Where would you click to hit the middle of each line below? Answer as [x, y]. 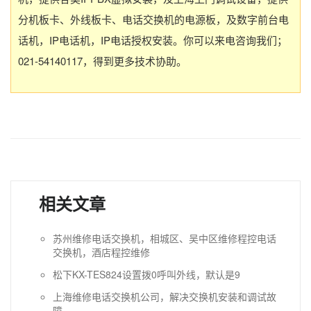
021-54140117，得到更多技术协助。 [102, 61]
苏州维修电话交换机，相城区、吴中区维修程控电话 [165, 238]
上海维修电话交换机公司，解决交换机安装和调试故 [165, 296]
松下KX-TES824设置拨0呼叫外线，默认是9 [146, 274]
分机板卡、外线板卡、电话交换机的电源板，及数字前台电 [153, 19]
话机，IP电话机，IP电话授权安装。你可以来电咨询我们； [153, 40]
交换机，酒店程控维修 [101, 252]
